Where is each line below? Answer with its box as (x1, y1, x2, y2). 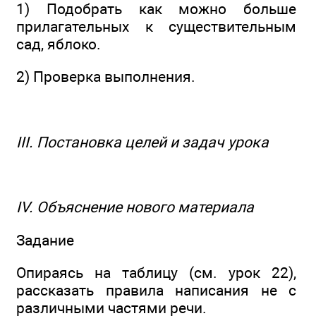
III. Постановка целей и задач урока (16, 133, 269, 151)
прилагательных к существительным (16, 17, 296, 35)
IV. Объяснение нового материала (16, 198, 254, 217)
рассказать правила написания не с (16, 281, 296, 300)
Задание (16, 231, 74, 249)
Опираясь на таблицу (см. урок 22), (16, 264, 296, 282)
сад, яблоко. (16, 35, 101, 53)
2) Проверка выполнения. (16, 68, 195, 86)
